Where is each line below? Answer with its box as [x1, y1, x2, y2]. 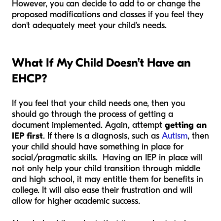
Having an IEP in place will [98, 152, 203, 163]
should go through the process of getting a [12, 109, 173, 120]
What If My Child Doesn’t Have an [12, 56, 191, 70]
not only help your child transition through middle [12, 163, 200, 174]
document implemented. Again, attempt [12, 120, 165, 131]
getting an [165, 120, 207, 131]
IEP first [12, 131, 43, 142]
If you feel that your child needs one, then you [12, 98, 185, 109]
